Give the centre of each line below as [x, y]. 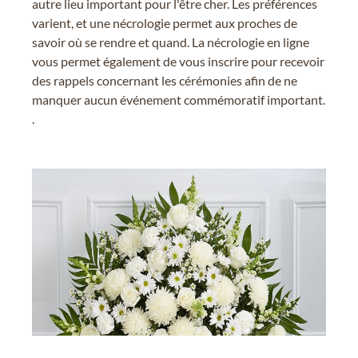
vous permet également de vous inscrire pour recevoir [178, 61]
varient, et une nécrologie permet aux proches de [165, 22]
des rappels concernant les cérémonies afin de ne [165, 80]
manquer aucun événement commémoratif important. [179, 99]
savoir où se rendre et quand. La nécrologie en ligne [171, 42]
